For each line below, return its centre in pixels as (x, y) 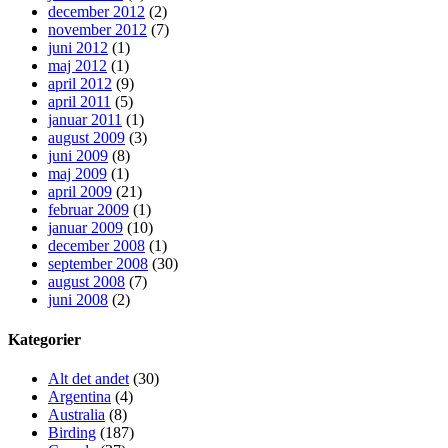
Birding (72, 432)
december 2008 (96, 246)
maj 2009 (77, 174)
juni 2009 (78, 156)
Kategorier (44, 339)
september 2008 (98, 264)
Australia (76, 414)
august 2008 (86, 282)
